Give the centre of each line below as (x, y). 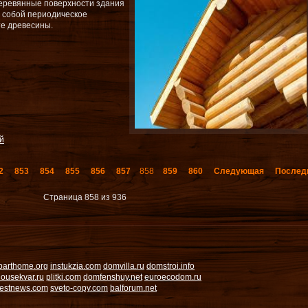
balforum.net (133, 288)
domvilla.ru (124, 266)
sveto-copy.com (79, 288)
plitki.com (64, 277)
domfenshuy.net (113, 277)
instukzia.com (76, 266)
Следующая (239, 171)
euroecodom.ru (173, 277)
